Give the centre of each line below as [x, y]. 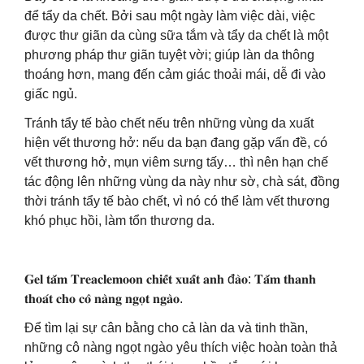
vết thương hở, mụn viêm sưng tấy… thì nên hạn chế [176, 162]
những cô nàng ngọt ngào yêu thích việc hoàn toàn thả [181, 347]
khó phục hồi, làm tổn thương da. [119, 221]
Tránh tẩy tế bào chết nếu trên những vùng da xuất [169, 123]
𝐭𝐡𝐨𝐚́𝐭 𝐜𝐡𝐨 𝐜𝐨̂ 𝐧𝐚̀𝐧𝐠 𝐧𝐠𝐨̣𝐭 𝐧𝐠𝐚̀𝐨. [104, 299]
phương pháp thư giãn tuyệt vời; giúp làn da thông [169, 55]
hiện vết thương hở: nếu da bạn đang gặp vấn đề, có [176, 143]
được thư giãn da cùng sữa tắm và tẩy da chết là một [176, 35]
